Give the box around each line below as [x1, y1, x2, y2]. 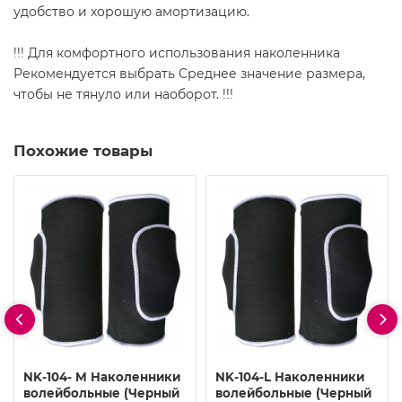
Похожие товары [13, 141, 153, 160]
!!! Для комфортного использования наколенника [13, 44, 340, 61]
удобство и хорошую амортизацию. [13, 3, 249, 20]
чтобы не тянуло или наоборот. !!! [13, 85, 233, 102]
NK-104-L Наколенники [215, 370, 364, 385]
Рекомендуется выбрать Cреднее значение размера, [13, 65, 365, 82]
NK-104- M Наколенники [23, 370, 180, 385]
